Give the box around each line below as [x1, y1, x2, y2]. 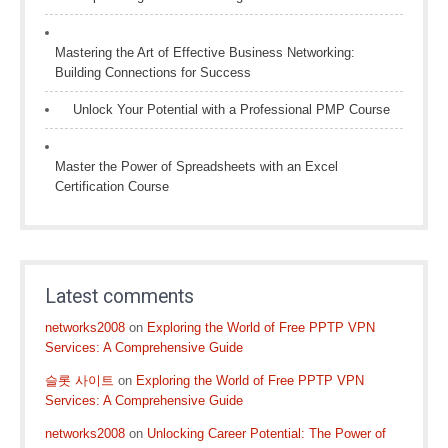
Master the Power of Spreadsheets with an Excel [55, 159, 338, 174]
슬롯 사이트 [45, 373, 114, 388]
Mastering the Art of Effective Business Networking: [55, 45, 355, 60]
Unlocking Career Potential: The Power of [147, 426, 386, 441]
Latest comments [45, 285, 194, 308]
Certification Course [55, 179, 169, 194]
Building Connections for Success [55, 65, 251, 80]
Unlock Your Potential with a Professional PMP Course [73, 102, 390, 117]
